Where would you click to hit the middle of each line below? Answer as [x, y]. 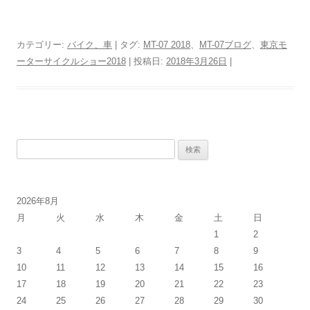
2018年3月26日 [197, 62]
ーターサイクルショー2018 [71, 62]
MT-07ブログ [225, 45]
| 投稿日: [146, 62]
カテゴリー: [42, 45]
